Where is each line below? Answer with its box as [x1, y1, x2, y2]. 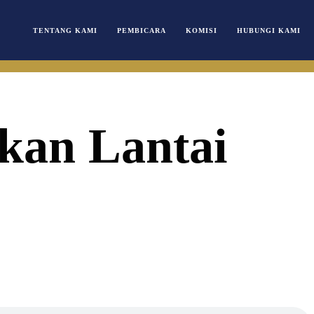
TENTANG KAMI [33, 26, 97, 34]
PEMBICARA [117, 26, 166, 34]
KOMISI [186, 26, 217, 34]
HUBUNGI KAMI [237, 26, 301, 34]
